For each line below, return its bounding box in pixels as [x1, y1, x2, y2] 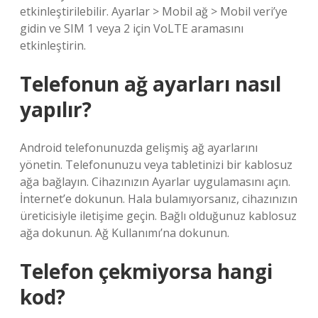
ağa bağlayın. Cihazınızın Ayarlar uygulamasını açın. [20, 174, 290, 190]
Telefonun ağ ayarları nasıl [20, 70, 281, 97]
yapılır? [20, 96, 92, 123]
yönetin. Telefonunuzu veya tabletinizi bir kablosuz [20, 157, 292, 172]
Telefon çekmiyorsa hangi [20, 258, 273, 285]
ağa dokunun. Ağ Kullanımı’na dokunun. [20, 225, 229, 241]
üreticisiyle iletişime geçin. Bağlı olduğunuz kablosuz [20, 208, 297, 224]
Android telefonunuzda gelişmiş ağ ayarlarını [20, 140, 258, 155]
